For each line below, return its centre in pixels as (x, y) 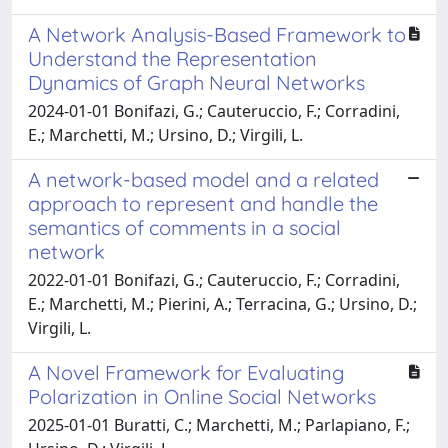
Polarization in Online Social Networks (202, 396)
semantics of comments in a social (184, 227)
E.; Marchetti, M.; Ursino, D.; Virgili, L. (165, 134)
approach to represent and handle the (203, 203)
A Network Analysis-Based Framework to (217, 34)
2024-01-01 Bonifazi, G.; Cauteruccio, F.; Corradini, (214, 110)
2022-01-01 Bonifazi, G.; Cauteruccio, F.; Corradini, (214, 279)
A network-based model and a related (203, 179)
